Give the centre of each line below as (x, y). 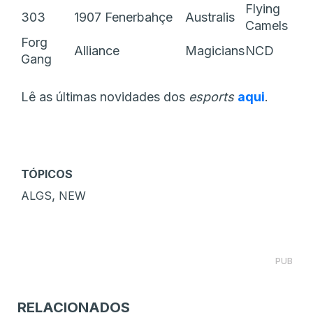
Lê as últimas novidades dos (105, 96)
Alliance (97, 50)
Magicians (215, 50)
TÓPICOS (47, 174)
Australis (210, 17)
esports (213, 96)
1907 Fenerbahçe (123, 17)
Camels (267, 25)
